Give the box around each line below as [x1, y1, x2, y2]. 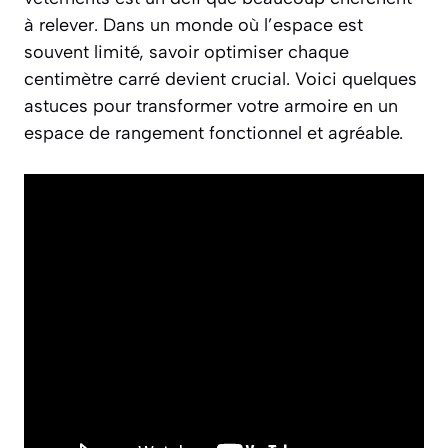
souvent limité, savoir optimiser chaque [24, 41, 349, 64]
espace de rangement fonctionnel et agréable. [24, 122, 403, 145]
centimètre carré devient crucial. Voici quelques [24, 68, 417, 91]
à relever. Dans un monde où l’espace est [24, 14, 363, 37]
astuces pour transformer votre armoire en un [24, 95, 398, 118]
